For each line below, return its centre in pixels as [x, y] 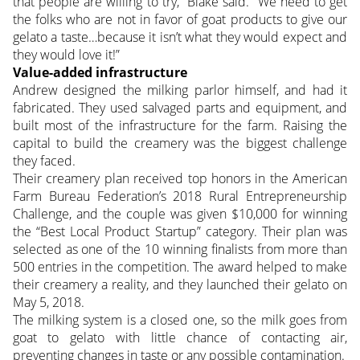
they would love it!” [66, 55]
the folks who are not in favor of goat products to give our [180, 20]
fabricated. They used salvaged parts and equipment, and [180, 108]
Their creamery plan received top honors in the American [180, 179]
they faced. [44, 161]
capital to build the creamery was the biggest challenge [180, 143]
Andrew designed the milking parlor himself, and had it [180, 90]
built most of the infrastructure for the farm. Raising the [180, 126]
